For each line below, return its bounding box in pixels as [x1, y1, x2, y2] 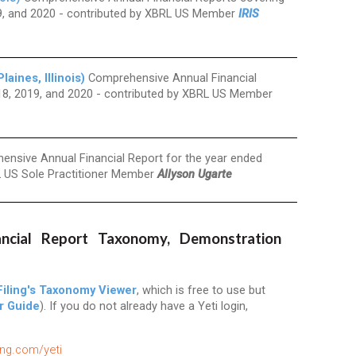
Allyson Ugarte [157, 167, 232, 182]
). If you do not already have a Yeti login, [40, 299, 248, 314]
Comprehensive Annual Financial [85, 71, 257, 86]
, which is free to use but [137, 283, 265, 298]
